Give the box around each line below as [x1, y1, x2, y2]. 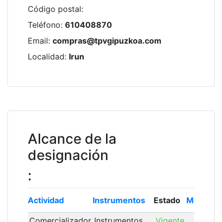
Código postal [28, 4, 81, 14]
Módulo [186, 195, 216, 205]
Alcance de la [28, 130, 116, 147]
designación [28, 147, 109, 164]
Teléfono [28, 20, 60, 30]
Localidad [28, 52, 64, 61]
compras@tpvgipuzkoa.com [53, 36, 162, 46]
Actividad [28, 195, 64, 205]
